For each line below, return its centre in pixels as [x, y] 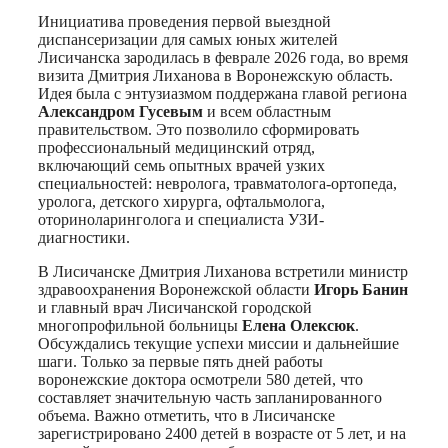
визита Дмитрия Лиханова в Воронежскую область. [215, 76]
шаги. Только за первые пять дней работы [180, 362]
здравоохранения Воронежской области [176, 290]
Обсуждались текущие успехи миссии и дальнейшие [218, 344]
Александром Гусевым [120, 112]
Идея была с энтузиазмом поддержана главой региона [222, 94]
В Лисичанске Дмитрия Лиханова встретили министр [223, 272]
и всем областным [267, 112]
